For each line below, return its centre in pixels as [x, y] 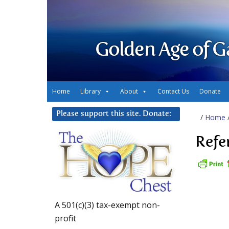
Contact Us [173, 91]
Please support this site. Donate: [114, 114]
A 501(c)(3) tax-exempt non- [107, 205]
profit [65, 219]
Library [90, 91]
